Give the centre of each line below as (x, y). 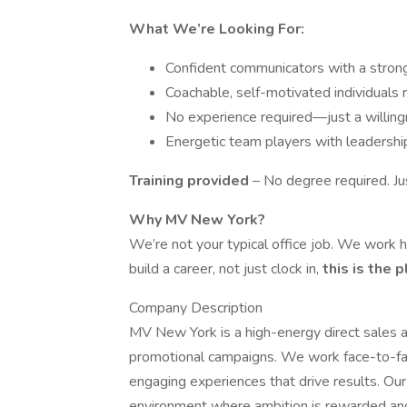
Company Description (196, 308)
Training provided (191, 181)
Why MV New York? (197, 220)
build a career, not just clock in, (226, 269)
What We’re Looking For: (217, 29)
